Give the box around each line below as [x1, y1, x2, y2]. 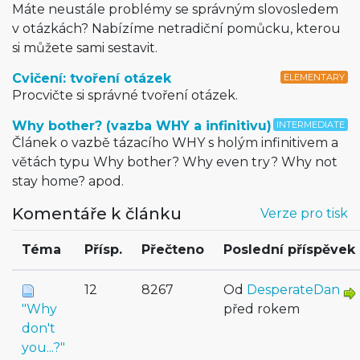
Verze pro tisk [260, 206, 348, 222]
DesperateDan [247, 282, 340, 298]
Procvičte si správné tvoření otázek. [12, 88, 238, 104]
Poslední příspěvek [223, 242, 355, 258]
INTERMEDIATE [276, 119, 345, 131]
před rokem [223, 301, 300, 317]
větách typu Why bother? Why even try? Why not [12, 154, 337, 170]
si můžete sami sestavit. [12, 40, 157, 56]
